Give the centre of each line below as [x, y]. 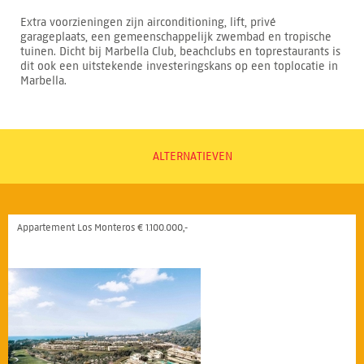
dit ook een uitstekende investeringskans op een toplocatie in [179, 67]
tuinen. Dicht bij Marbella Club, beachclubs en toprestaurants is [180, 52]
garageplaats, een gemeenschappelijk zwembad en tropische [176, 37]
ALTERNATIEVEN [192, 157]
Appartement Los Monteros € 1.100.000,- [102, 227]
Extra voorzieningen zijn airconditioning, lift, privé [148, 23]
